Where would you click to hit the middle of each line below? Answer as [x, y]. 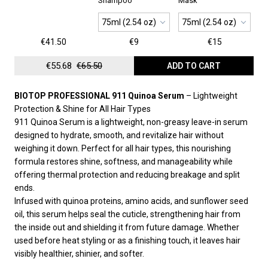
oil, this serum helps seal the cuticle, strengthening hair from [127, 214]
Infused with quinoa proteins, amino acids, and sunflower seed [131, 201]
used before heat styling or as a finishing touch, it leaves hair [127, 241]
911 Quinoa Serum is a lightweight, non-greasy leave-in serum [131, 122]
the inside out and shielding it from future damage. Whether [127, 228]
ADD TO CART [194, 66]
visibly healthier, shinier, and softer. [79, 254]
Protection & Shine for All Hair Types [83, 109]
